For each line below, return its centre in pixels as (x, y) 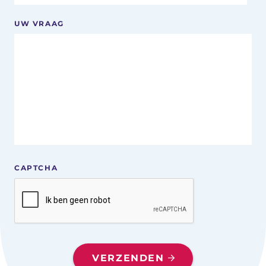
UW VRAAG (39, 23)
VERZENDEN (128, 258)
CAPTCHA (36, 168)
